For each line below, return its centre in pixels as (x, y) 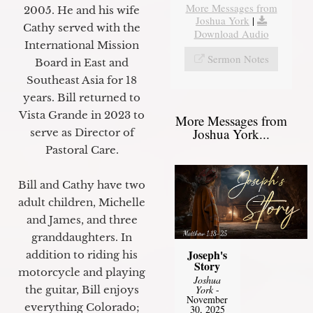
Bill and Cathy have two (82, 184)
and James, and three (82, 219)
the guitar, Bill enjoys (82, 289)
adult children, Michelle (82, 202)
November (208, 300)
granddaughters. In (82, 237)
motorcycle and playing (82, 272)
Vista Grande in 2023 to (82, 115)
